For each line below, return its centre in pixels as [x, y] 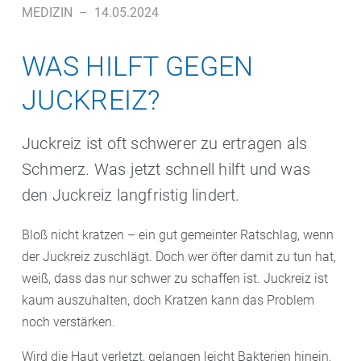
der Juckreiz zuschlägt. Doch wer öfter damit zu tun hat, [179, 257]
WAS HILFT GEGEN [138, 66]
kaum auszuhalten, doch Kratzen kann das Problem [168, 300]
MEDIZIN [47, 12]
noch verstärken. [68, 322]
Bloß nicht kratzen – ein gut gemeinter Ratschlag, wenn [178, 235]
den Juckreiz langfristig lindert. [131, 195]
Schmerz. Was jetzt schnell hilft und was [166, 169]
